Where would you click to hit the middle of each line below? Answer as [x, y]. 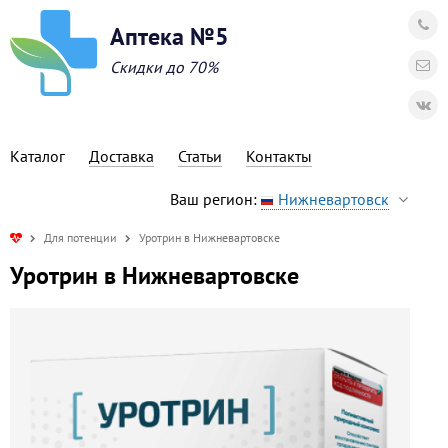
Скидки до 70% [164, 67]
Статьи [200, 156]
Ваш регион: [215, 199]
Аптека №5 [169, 36]
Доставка [121, 156]
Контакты [279, 156]
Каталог [37, 156]
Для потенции [80, 237]
